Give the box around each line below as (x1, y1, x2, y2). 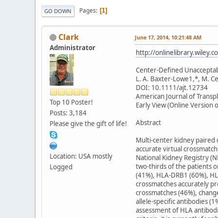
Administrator (50, 43, 95, 52)
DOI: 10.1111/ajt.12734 (136, 83, 208, 92)
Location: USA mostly (50, 151, 112, 161)
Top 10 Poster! (50, 97, 93, 107)
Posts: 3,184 (50, 108, 87, 117)
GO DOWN (44, 7, 72, 15)
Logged (50, 162, 73, 171)
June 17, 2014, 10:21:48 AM (135, 33, 201, 41)
